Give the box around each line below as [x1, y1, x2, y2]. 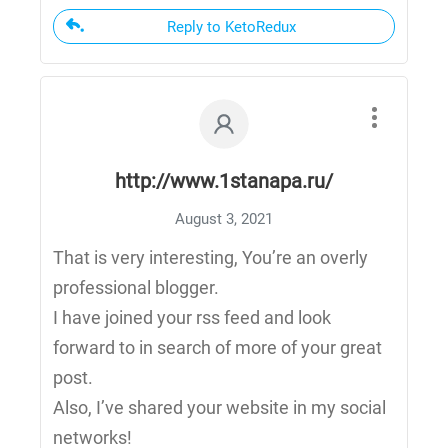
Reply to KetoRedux [167, 18, 296, 37]
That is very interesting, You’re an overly [53, 247, 368, 269]
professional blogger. [53, 277, 219, 299]
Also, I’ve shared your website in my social [53, 397, 386, 419]
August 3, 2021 [175, 210, 273, 229]
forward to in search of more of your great [53, 337, 382, 359]
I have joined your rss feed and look [53, 307, 331, 329]
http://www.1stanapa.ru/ [115, 169, 333, 194]
